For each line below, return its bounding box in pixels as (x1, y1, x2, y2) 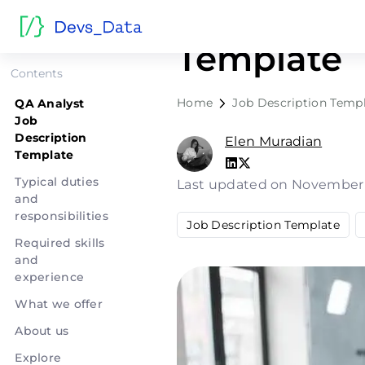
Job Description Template (187, 217, 340, 232)
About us (15, 323, 69, 338)
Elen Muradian (225, 134, 323, 149)
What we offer (15, 297, 103, 311)
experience (15, 270, 85, 284)
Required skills (15, 235, 105, 250)
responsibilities (15, 209, 108, 223)
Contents (11, 66, 64, 81)
